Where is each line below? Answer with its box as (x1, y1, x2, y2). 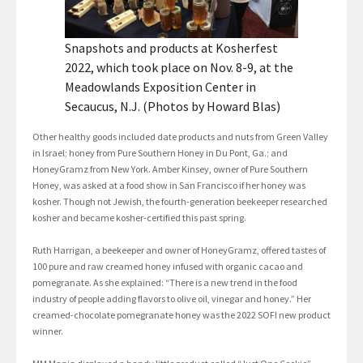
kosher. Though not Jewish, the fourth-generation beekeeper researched (32, 195, 327, 208)
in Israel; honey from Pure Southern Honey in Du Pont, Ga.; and (32, 147, 288, 160)
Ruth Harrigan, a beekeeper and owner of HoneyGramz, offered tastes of (32, 244, 326, 257)
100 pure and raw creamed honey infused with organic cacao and (32, 260, 303, 273)
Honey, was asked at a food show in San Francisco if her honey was (32, 179, 305, 192)
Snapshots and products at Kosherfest (65, 40, 278, 57)
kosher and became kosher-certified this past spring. (32, 211, 246, 224)
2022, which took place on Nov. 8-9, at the (65, 59, 293, 76)
